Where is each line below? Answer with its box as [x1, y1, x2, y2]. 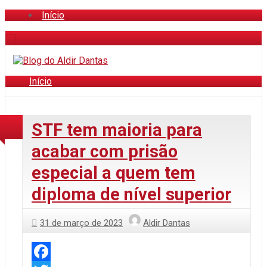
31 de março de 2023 [40, 218, 123, 229]
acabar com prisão [32, 141, 178, 162]
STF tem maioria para [32, 120, 202, 141]
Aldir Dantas [143, 218, 190, 229]
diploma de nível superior [32, 184, 231, 205]
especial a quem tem [32, 163, 195, 184]
